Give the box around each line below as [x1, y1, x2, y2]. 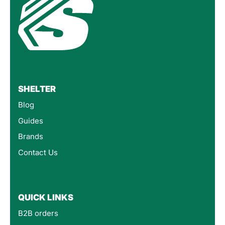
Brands [18, 132, 43, 142]
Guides [18, 116, 43, 126]
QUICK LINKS [18, 192, 73, 203]
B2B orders [18, 208, 58, 218]
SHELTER [18, 84, 56, 94]
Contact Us [18, 147, 58, 157]
